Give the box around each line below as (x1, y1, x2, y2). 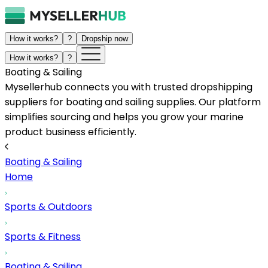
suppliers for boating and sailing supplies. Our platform (5, 95, 261, 109)
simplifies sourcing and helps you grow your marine (5, 110, 243, 124)
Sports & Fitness (5, 230, 81, 243)
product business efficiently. (5, 125, 136, 139)
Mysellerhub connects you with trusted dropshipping (5, 80, 252, 94)
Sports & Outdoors (5, 200, 92, 214)
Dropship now (81, 34, 128, 43)
